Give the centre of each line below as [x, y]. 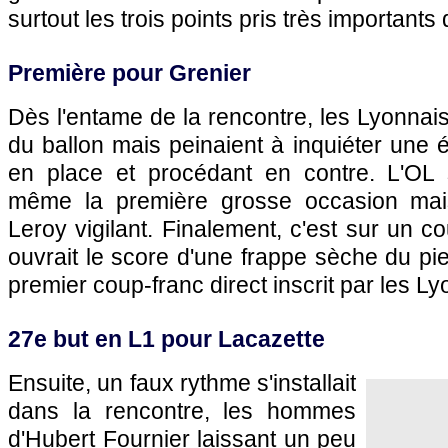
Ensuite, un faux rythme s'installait [182, 383]
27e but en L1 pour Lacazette [166, 339]
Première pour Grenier [129, 73]
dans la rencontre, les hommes [182, 411]
